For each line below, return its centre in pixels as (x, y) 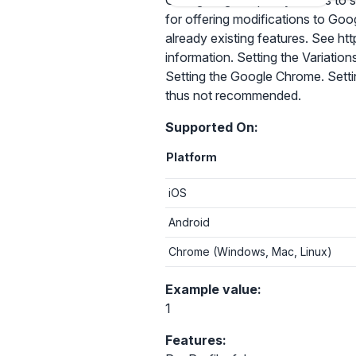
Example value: (213, 289)
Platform (192, 157)
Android (189, 222)
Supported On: (212, 127)
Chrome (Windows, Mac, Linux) (250, 252)
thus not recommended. (233, 95)
